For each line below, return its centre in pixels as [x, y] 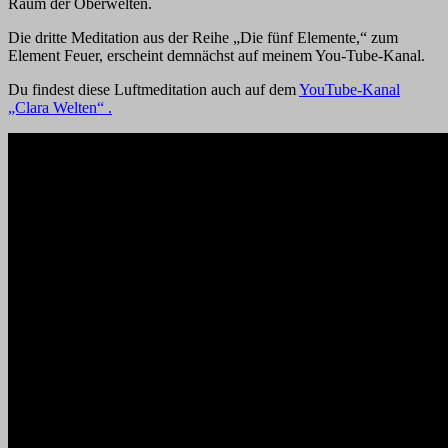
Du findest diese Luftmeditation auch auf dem [153, 89]
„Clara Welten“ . [60, 107]
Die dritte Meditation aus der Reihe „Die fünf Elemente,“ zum [203, 37]
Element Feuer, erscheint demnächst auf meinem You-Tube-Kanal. [216, 55]
